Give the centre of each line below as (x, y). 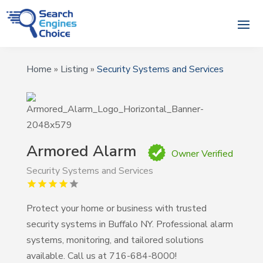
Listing (74, 70)
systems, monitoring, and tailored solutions (115, 240)
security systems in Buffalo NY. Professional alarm (129, 225)
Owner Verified (202, 154)
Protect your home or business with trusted (116, 209)
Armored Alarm (81, 151)
